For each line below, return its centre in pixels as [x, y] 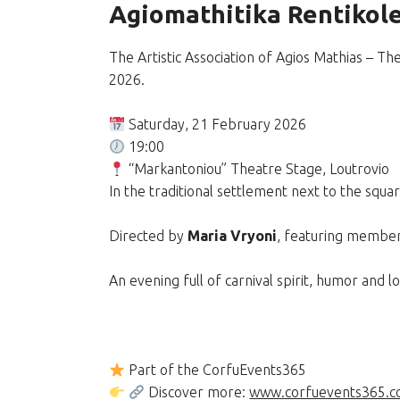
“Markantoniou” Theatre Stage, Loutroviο [258, 169]
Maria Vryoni [232, 236]
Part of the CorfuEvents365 [216, 370]
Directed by [148, 236]
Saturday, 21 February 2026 [216, 124]
